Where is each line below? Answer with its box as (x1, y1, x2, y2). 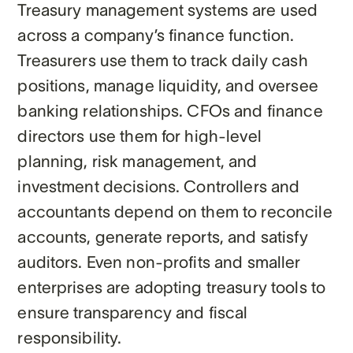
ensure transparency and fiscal (17, 303, 248, 321)
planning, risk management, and (17, 151, 258, 170)
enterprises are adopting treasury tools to (17, 277, 326, 296)
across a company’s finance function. (17, 25, 295, 44)
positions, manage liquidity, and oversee (17, 76, 318, 95)
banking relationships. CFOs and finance (17, 101, 323, 120)
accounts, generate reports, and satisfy (17, 227, 308, 246)
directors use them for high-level (17, 126, 262, 145)
